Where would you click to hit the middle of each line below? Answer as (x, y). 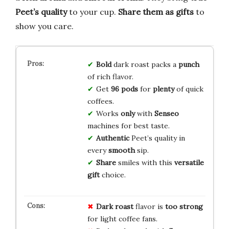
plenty (163, 89)
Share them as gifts (156, 12)
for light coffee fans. (122, 219)
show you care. (44, 26)
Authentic (112, 138)
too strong (184, 207)
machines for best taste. (128, 126)
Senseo (166, 114)
